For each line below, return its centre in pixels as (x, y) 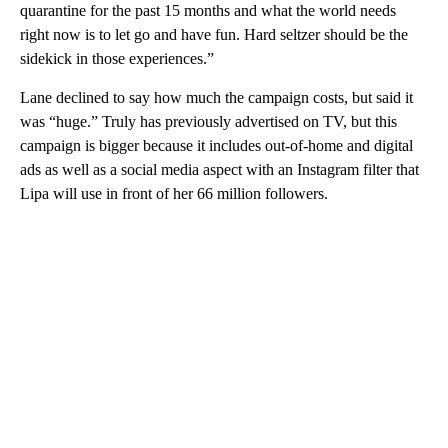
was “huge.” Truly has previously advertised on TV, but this (208, 121)
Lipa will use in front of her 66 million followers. (174, 193)
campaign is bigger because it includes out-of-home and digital (216, 145)
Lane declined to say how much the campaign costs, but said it (216, 97)
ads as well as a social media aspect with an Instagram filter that (219, 169)
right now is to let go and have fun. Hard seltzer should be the (214, 34)
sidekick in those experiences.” (117, 58)
